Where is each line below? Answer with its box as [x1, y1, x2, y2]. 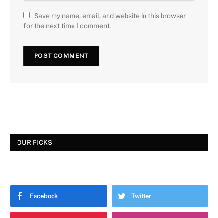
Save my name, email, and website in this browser [34, 11, 186, 19]
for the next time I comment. [23, 21, 111, 30]
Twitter [131, 192, 151, 200]
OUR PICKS [17, 138, 53, 146]
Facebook [30, 192, 58, 200]
